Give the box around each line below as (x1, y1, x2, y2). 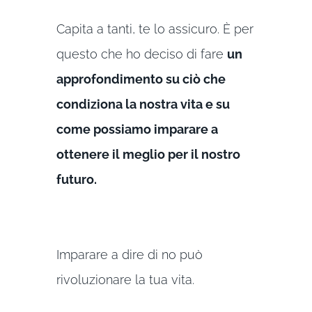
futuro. (56, 171, 97, 187)
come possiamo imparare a (56, 121, 218, 136)
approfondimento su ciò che (56, 71, 226, 86)
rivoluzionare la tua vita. (56, 272, 194, 287)
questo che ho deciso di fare (56, 46, 227, 61)
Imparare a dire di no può (56, 247, 203, 262)
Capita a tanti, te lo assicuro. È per (56, 21, 253, 36)
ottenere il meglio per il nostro (56, 146, 240, 162)
